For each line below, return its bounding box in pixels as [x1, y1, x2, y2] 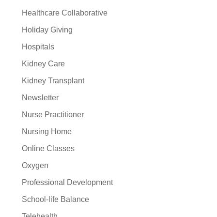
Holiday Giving [21, 25, 73, 34]
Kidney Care [21, 59, 65, 68]
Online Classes [21, 144, 75, 153]
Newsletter [21, 93, 59, 102]
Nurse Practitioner [21, 110, 84, 119]
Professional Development [21, 178, 113, 186]
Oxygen [21, 161, 48, 170]
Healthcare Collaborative [21, 8, 108, 17]
